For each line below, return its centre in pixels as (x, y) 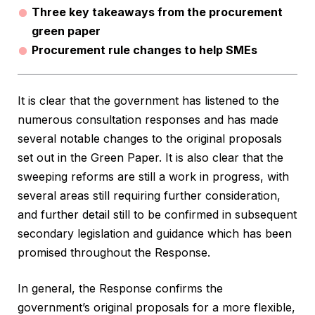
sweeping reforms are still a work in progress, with (153, 177)
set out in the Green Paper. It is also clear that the (150, 158)
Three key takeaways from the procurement (157, 12)
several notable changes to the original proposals (150, 139)
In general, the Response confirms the (120, 289)
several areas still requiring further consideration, (149, 196)
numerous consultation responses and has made (148, 120)
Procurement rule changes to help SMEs (144, 50)
